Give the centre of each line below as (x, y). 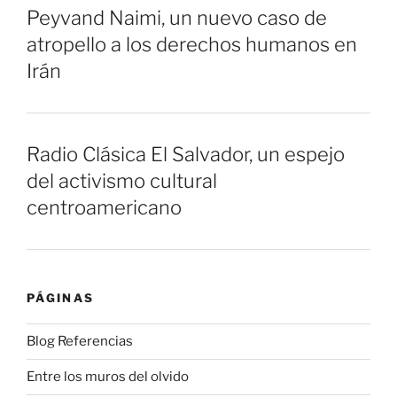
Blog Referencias (80, 342)
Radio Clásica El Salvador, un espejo (186, 155)
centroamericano (104, 208)
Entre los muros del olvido (108, 377)
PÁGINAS (61, 298)
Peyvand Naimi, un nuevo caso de (177, 17)
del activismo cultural (122, 181)
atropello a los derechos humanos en (192, 44)
